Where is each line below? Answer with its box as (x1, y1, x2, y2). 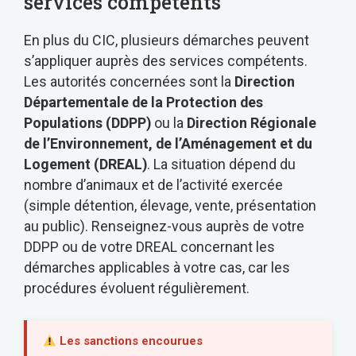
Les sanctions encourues (56, 334, 203, 349)
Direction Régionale (187, 114, 316, 132)
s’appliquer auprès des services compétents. (24, 52, 308, 70)
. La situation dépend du (147, 156, 296, 173)
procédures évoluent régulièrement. (24, 280, 250, 297)
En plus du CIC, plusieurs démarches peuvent (24, 32, 309, 49)
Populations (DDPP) (24, 114, 151, 132)
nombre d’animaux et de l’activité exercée (24, 176, 283, 194)
